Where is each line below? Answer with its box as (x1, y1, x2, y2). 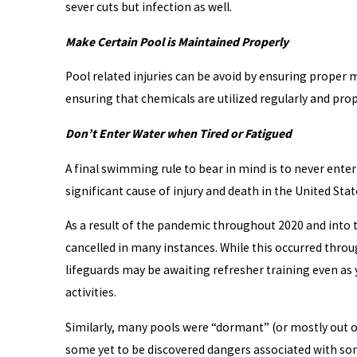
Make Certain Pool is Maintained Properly (65, 33, 288, 49)
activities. (65, 284, 116, 300)
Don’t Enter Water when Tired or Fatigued (65, 126, 292, 142)
